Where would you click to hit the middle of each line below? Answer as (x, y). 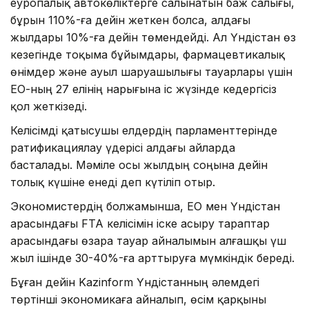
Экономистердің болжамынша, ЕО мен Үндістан (145, 207)
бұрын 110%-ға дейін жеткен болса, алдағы (130, 20)
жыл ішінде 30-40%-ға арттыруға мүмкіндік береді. (152, 258)
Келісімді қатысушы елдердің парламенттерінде (144, 131)
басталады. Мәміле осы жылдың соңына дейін (139, 165)
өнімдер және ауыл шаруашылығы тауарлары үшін (151, 72)
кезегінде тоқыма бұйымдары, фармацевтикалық (148, 55)
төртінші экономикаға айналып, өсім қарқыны (138, 300)
